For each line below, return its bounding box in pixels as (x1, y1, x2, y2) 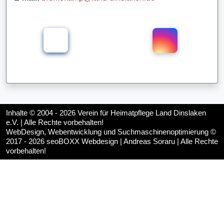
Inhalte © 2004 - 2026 (6, 108, 77, 117)
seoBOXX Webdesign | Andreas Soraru (46, 137, 175, 145)
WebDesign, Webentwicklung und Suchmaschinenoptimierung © (6, 127, 216, 136)
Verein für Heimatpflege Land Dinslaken (77, 108, 206, 117)
